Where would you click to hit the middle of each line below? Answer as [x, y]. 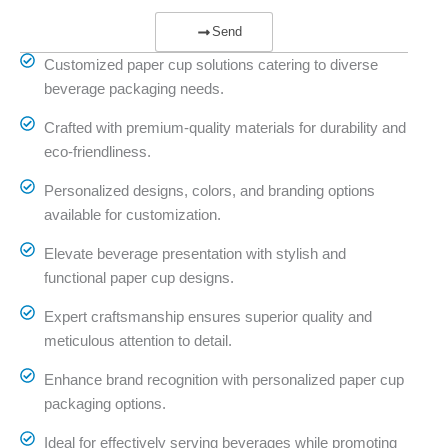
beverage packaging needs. [133, 89]
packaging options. [104, 404]
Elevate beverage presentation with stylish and [194, 254]
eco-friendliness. [97, 152]
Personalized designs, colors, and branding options [209, 191]
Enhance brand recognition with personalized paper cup [223, 380]
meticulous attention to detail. [137, 341]
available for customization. [132, 215]
